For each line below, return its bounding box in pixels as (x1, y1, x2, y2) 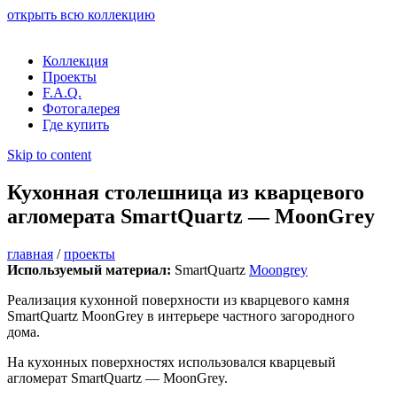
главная (7, 245, 53, 261)
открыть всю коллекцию (7, 7, 155, 22)
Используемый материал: (7, 261, 171, 277)
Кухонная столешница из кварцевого (7, 180, 364, 204)
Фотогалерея (43, 101, 120, 116)
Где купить (43, 117, 109, 132)
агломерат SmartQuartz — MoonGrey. (7, 370, 228, 385)
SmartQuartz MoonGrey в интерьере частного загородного (7, 307, 354, 323)
